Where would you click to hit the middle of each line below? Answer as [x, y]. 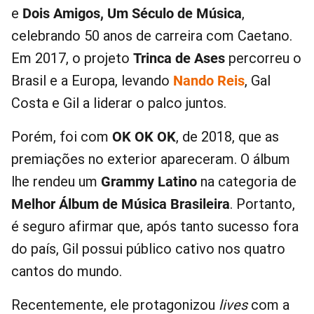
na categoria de [247, 182]
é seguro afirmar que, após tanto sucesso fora [155, 227]
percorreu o [263, 59]
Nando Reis [209, 81]
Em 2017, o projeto [72, 59]
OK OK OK [144, 137]
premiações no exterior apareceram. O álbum [151, 159]
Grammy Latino [149, 182]
